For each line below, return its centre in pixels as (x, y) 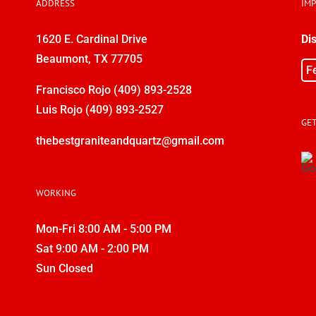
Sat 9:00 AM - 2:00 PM (92, 248)
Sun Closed (64, 268)
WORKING (56, 193)
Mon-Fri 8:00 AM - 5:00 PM (103, 229)
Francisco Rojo (74, 90)
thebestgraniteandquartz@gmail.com (130, 140)
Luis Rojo (60, 109)
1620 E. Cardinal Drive (91, 39)
